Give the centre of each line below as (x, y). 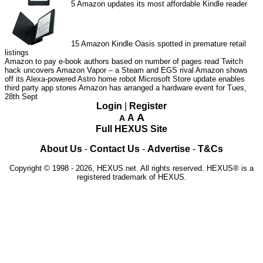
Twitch (232, 61)
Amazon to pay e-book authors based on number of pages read (112, 61)
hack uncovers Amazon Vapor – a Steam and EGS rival (99, 70)
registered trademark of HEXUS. (131, 177)
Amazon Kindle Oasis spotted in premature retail (164, 43)
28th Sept (21, 96)
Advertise (169, 149)
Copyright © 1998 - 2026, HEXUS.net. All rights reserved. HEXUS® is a (131, 168)
